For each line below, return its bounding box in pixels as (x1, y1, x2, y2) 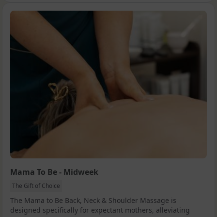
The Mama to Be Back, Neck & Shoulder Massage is (10, 195, 176, 205)
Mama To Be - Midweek (10, 166, 98, 177)
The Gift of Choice (12, 181, 60, 190)
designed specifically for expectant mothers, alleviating (10, 205, 190, 215)
